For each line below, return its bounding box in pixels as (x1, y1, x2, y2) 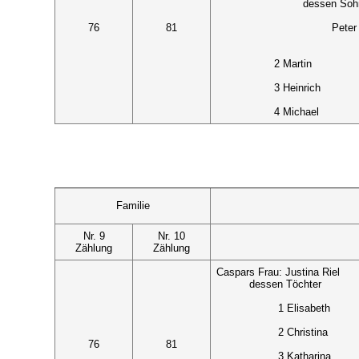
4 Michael (274, 106, 320, 119)
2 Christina (277, 325, 328, 338)
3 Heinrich (274, 82, 321, 95)
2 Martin (274, 58, 313, 71)
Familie (115, 199, 150, 212)
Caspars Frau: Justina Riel (216, 265, 341, 278)
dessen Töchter (248, 277, 321, 290)
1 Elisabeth (277, 301, 330, 314)
